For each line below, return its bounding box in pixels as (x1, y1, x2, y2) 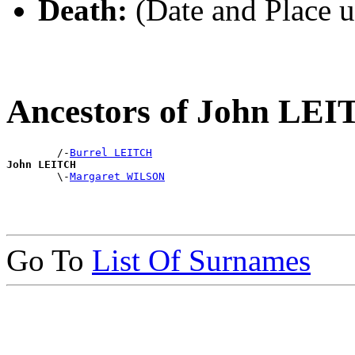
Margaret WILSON (70, 170, 165, 182)
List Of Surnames (92, 242, 311, 277)
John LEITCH (6, 158, 76, 170)
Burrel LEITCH (70, 146, 152, 158)
